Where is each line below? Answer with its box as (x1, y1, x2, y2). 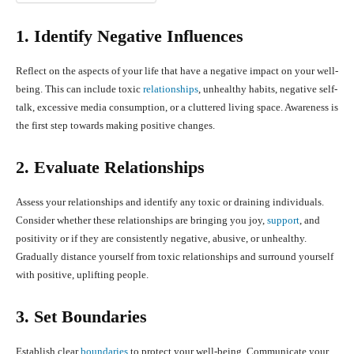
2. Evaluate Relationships (16, 157, 205, 178)
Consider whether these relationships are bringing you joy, (16, 214, 267, 227)
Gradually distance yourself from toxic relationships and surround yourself (16, 250, 333, 263)
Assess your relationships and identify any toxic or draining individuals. (16, 196, 324, 209)
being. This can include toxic (16, 83, 143, 96)
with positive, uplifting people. (16, 269, 149, 281)
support (267, 214, 299, 227)
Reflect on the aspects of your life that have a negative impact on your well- (16, 65, 338, 77)
